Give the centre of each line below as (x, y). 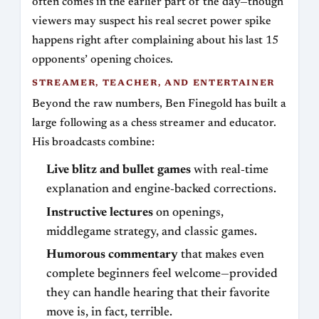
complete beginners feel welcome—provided (162, 274)
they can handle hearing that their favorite (158, 294)
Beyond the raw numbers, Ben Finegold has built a (159, 104)
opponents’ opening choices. (103, 60)
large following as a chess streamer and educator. (154, 124)
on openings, (188, 213)
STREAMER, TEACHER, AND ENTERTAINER (154, 84)
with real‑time (230, 171)
